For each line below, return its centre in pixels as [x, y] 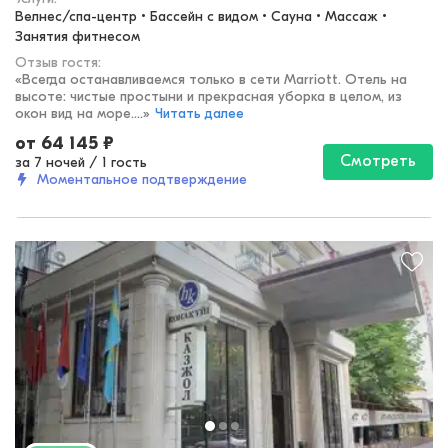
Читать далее [199, 114]
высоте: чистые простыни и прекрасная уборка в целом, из [208, 97]
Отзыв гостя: [58, 63]
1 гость [124, 163]
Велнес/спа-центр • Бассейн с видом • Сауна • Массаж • [201, 17]
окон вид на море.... [79, 114]
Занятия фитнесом [77, 37]
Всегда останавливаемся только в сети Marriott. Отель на [214, 80]
